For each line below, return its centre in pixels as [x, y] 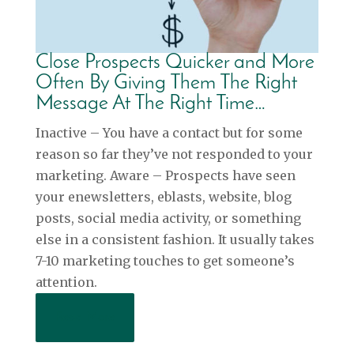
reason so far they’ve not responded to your [174, 154]
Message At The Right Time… [150, 104]
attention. [66, 282]
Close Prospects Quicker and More [175, 63]
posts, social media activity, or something [168, 218]
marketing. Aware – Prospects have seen [165, 176]
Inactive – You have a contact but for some [169, 133]
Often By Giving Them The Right [166, 84]
